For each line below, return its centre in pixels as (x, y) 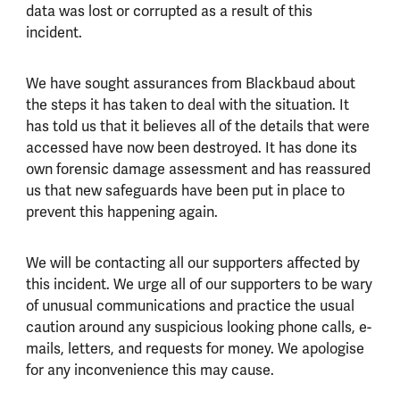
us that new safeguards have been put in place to (185, 190)
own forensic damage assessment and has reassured (198, 169)
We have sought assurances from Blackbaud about (190, 83)
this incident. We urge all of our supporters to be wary (199, 285)
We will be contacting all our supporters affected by (192, 263)
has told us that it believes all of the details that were (197, 126)
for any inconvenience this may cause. (150, 371)
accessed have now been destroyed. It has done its (191, 147)
